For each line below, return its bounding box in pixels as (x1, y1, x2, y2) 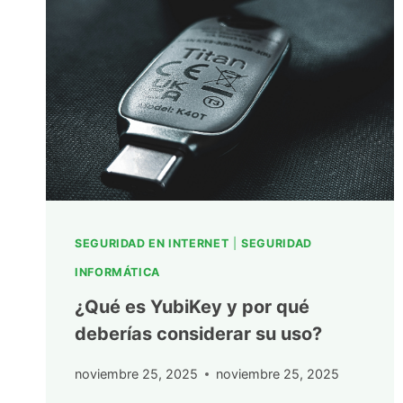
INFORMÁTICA (75, 265, 160, 280)
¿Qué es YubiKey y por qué (75, 295, 309, 318)
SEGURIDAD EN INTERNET (75, 237, 229, 251)
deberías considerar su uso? (75, 322, 322, 345)
